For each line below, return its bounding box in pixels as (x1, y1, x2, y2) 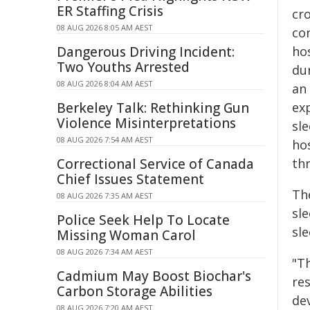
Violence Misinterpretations (57, 114, 236, 132)
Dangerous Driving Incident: (57, 43, 235, 61)
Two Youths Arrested (57, 58, 190, 76)
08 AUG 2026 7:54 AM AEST (57, 134, 153, 145)
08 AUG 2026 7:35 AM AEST (57, 190, 153, 201)
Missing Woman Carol (57, 226, 196, 244)
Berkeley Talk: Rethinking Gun (57, 99, 249, 117)
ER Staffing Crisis (57, 2, 163, 20)
